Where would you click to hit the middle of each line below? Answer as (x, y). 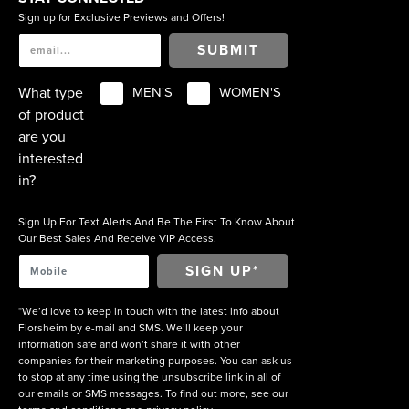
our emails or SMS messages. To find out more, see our (153, 394)
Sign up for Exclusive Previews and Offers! (121, 18)
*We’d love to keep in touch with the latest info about (149, 312)
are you (42, 137)
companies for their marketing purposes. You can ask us (155, 361)
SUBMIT (229, 50)
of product (51, 115)
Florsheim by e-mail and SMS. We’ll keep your (131, 328)
